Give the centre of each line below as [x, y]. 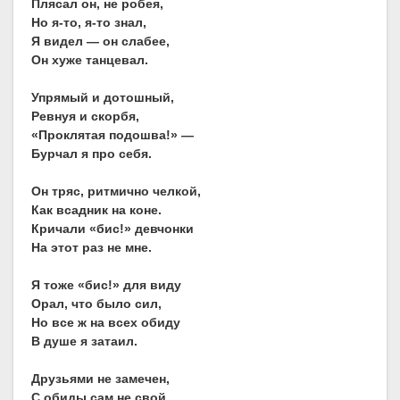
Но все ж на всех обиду [106, 323]
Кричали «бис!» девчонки [112, 229]
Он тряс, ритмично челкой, [116, 192]
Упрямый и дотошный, [103, 98]
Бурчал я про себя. [92, 154]
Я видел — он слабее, [100, 42]
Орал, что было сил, [96, 304]
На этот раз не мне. [92, 248]
